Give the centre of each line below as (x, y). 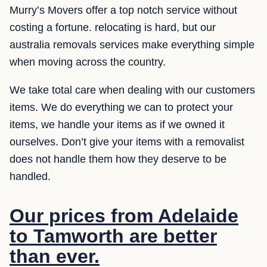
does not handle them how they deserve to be (118, 159)
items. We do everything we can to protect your (121, 107)
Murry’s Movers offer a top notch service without (123, 10)
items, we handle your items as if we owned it (117, 125)
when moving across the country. (88, 62)
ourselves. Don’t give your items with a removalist (127, 142)
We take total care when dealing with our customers (132, 90)
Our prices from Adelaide (124, 216)
